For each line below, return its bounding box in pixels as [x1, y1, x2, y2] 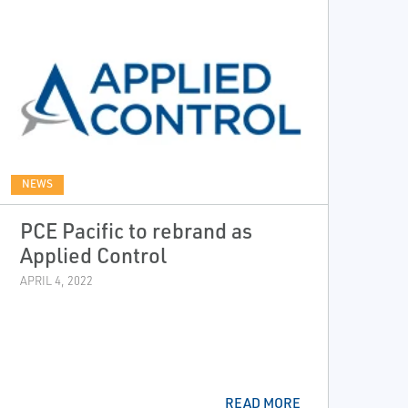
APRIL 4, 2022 [19, 273, 93, 289]
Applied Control [19, 241, 167, 270]
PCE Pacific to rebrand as [19, 217, 252, 245]
